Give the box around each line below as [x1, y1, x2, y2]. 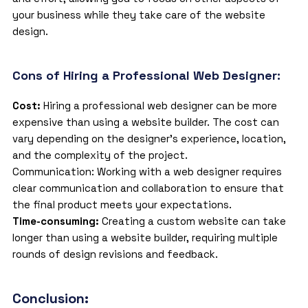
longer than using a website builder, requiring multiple [12, 231, 278, 245]
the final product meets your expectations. [12, 198, 232, 212]
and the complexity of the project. [12, 148, 188, 162]
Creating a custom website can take [98, 214, 286, 228]
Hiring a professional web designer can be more [40, 99, 277, 113]
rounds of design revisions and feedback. [12, 247, 218, 261]
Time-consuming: [12, 214, 99, 228]
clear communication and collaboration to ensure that [12, 181, 284, 195]
